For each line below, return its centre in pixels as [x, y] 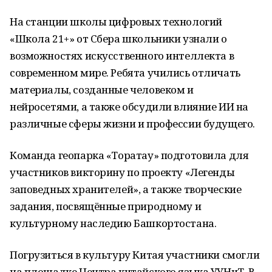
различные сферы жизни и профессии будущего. [132, 124]
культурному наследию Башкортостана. [113, 223]
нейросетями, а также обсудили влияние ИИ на [129, 107]
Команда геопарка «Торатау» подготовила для [129, 155]
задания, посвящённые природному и [106, 206]
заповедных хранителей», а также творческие [126, 189]
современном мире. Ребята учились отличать [125, 73]
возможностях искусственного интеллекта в [122, 56]
